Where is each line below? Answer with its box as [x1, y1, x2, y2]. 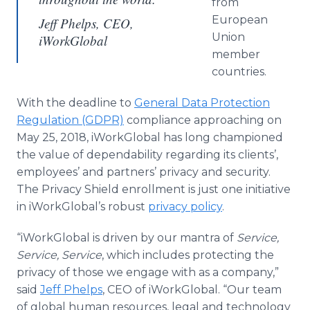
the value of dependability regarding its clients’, [17, 148, 278, 161]
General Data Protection [134, 96, 270, 109]
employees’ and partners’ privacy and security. [17, 165, 271, 179]
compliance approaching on [124, 113, 282, 127]
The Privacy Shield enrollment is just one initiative [17, 183, 291, 196]
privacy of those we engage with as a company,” [17, 266, 279, 279]
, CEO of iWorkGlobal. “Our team [102, 283, 282, 296]
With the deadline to [17, 96, 134, 109]
